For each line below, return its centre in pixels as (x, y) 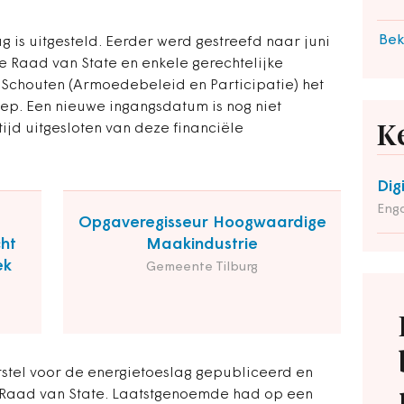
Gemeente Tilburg (202, 267)
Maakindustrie (202, 245)
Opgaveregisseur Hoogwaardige (202, 223)
